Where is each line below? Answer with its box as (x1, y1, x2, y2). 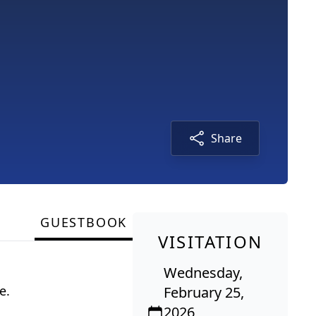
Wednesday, (164, 263, 243, 283)
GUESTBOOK (40, 214, 128, 231)
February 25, (164, 283, 245, 303)
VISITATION (157, 230, 263, 254)
